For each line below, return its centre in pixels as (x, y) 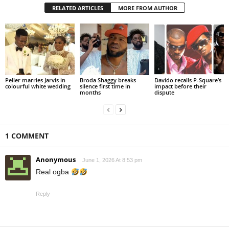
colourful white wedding (38, 86)
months (90, 93)
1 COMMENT (27, 136)
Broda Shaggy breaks (108, 80)
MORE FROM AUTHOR (147, 8)
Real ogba (53, 172)
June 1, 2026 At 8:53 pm (112, 160)
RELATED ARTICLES (77, 8)
